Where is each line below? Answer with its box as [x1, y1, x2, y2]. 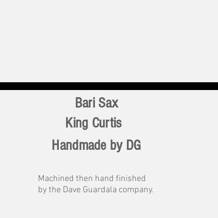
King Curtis [65, 115, 122, 131]
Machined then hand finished [38, 174, 146, 184]
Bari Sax [74, 95, 118, 111]
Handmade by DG [52, 137, 141, 154]
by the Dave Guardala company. [38, 185, 153, 195]
